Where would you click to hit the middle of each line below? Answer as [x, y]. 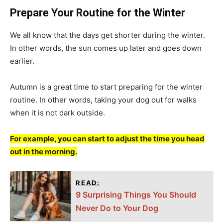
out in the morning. [44, 151]
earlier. [22, 61]
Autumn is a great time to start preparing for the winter [106, 87]
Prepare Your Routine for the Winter [98, 12]
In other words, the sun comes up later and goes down [106, 48]
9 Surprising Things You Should [136, 194]
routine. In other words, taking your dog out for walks [103, 100]
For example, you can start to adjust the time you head [107, 138]
